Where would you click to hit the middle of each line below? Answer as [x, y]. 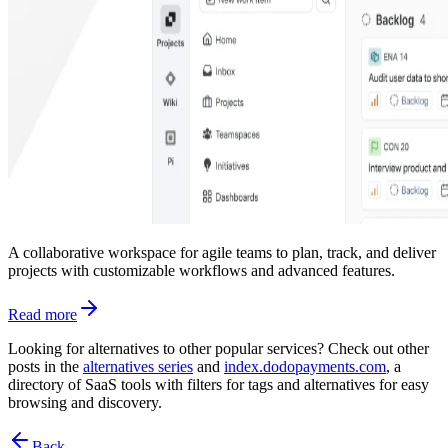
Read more [42, 315]
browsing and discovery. [85, 403]
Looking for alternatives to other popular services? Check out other [218, 349]
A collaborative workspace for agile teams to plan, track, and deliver [222, 253]
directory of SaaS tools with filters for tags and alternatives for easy [218, 385]
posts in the [43, 367]
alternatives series [138, 367]
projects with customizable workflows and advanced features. [201, 271]
